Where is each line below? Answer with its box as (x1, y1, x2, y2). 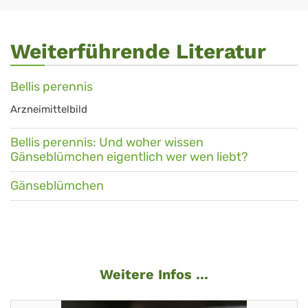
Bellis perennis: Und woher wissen (10, 135, 203, 150)
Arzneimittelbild (10, 103, 87, 115)
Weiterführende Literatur (10, 39, 266, 63)
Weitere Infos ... (100, 266, 208, 283)
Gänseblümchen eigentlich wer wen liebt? (10, 149, 248, 164)
